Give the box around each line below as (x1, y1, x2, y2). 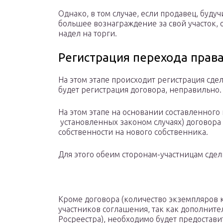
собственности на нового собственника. (58, 127, 208, 137)
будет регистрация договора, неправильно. (58, 85, 222, 95)
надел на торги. (58, 29, 117, 38)
